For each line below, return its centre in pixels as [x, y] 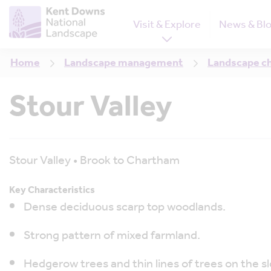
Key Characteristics [52, 190]
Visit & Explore [167, 25]
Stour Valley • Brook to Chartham [94, 161]
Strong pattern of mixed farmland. [112, 236]
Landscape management [124, 63]
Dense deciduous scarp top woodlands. [125, 207]
